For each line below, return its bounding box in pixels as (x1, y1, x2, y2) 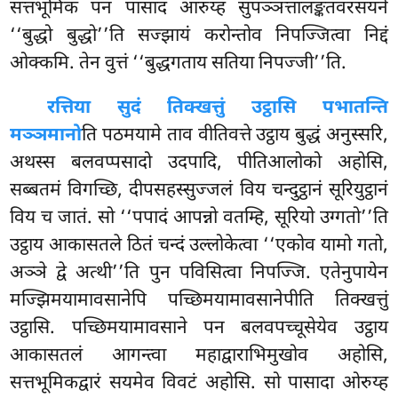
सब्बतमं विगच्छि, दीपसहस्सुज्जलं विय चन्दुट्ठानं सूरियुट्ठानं (10, 178, 388, 203)
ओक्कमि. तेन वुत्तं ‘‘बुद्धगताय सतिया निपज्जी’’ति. (10, 51, 347, 76)
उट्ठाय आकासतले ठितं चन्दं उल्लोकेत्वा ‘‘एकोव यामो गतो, (10, 233, 388, 259)
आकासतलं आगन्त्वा (10, 343, 195, 369)
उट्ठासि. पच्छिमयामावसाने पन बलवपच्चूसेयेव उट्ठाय (10, 315, 388, 341)
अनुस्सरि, (325, 123, 388, 148)
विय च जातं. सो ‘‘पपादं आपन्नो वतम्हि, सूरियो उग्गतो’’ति (10, 205, 388, 231)
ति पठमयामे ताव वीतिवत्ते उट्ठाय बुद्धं (82, 123, 326, 148)
